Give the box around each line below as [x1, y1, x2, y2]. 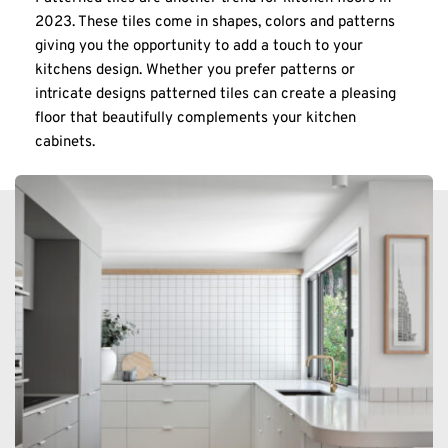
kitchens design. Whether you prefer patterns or [35, 60, 355, 80]
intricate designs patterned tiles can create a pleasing [35, 84, 396, 104]
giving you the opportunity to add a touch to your [35, 36, 363, 56]
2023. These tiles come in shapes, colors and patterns [35, 12, 395, 32]
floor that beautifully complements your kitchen [35, 108, 356, 128]
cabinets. [35, 132, 95, 152]
